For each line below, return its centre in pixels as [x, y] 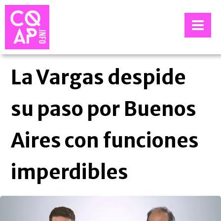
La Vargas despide [99, 77]
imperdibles [70, 172]
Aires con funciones [105, 141]
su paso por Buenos [104, 109]
